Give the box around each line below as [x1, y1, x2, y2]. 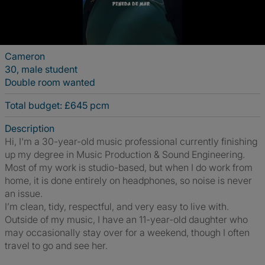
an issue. [5, 188, 43, 199]
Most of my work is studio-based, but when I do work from [5, 161, 253, 173]
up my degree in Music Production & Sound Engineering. [5, 148, 245, 160]
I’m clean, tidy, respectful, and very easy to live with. [5, 201, 229, 212]
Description [5, 122, 54, 134]
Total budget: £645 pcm [5, 99, 109, 111]
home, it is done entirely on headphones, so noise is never [5, 174, 252, 186]
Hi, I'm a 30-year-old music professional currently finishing [5, 135, 257, 147]
